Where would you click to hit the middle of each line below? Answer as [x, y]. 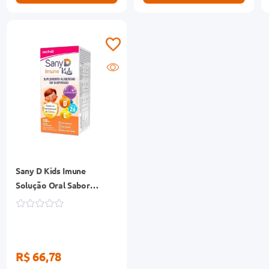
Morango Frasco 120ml [60, 199]
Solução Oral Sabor [53, 185]
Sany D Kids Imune [51, 170]
